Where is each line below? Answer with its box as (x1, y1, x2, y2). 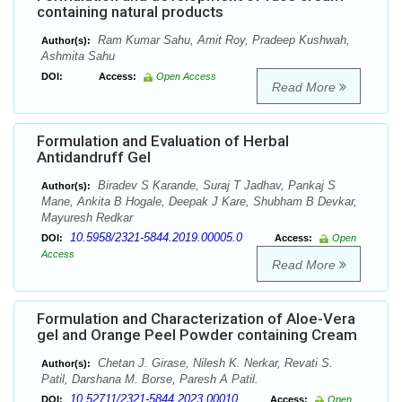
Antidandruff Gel (37, 148, 151, 167)
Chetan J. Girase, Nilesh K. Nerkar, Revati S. (94, 356, 333, 371)
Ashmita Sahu (41, 49, 115, 64)
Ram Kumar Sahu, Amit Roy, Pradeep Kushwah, (94, 33, 350, 48)
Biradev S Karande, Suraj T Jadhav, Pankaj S (94, 179, 336, 193)
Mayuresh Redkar (41, 211, 133, 225)
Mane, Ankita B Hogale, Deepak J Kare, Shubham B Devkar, (41, 195, 357, 209)
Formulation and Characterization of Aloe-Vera (37, 310, 355, 328)
